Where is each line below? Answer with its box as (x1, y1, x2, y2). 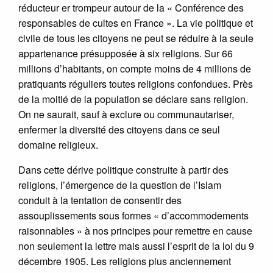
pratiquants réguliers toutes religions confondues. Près (18, 76, 253, 91)
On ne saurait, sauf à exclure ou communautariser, (18, 107, 234, 121)
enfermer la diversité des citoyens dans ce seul (18, 122, 220, 136)
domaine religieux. (18, 137, 98, 152)
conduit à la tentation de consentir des (18, 193, 182, 207)
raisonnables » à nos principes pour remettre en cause (18, 223, 252, 238)
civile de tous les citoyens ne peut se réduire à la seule (18, 30, 253, 45)
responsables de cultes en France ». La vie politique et (18, 15, 253, 30)
